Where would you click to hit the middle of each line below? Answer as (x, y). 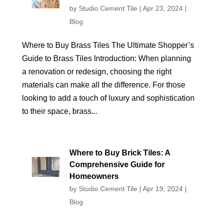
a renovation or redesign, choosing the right (97, 72)
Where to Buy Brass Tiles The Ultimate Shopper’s (108, 45)
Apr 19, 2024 (163, 189)
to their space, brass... (59, 111)
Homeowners (94, 176)
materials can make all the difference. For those (103, 85)
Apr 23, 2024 (163, 8)
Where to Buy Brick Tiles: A (120, 153)
